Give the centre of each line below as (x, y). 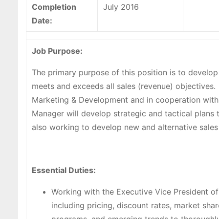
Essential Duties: (64, 170)
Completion (54, 7)
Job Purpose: (57, 51)
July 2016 (121, 7)
